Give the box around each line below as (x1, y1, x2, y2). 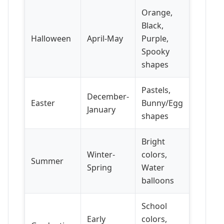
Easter (31, 97, 55, 109)
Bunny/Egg (141, 97, 183, 109)
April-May (87, 33, 123, 44)
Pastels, (141, 84, 170, 96)
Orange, (141, 7, 172, 18)
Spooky (141, 46, 169, 57)
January (87, 104, 115, 115)
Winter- (87, 149, 115, 160)
